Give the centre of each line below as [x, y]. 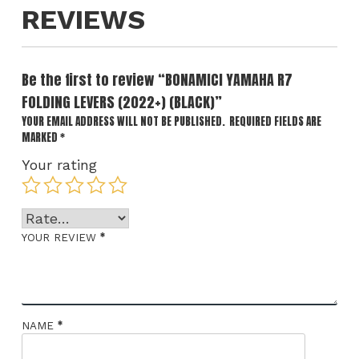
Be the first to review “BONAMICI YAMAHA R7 [157, 80]
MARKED [40, 137]
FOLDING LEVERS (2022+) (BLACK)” [121, 103]
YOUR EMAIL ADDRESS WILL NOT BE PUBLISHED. [123, 121]
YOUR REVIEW [61, 238]
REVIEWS [83, 20]
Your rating [59, 165]
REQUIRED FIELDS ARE [275, 121]
